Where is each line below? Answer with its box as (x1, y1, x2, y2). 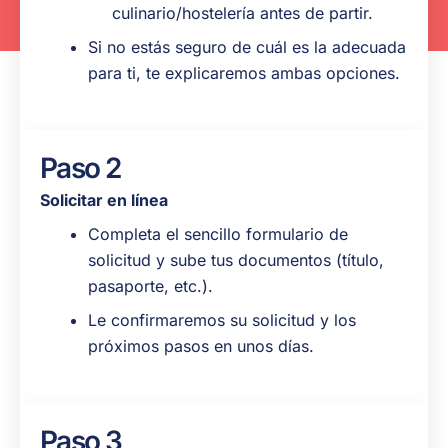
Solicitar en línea (40, 190, 168, 211)
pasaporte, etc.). (88, 276, 213, 297)
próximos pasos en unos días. (88, 336, 314, 357)
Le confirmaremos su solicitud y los (88, 310, 356, 331)
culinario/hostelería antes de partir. (112, 3, 373, 24)
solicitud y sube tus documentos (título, (88, 250, 384, 271)
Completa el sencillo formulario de (88, 224, 348, 245)
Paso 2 (40, 151, 121, 186)
